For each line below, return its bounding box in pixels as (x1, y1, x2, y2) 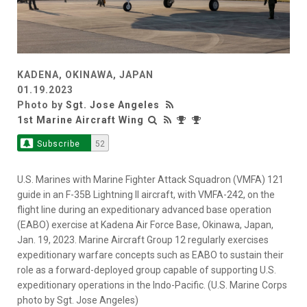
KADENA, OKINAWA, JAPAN (17, 69, 153, 81)
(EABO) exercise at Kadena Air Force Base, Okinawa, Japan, (17, 219, 273, 231)
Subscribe (36, 139, 80, 149)
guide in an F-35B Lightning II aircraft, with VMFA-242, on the (17, 189, 275, 201)
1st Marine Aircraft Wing (17, 114, 144, 126)
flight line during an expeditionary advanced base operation (17, 204, 271, 216)
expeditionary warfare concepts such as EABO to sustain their (17, 249, 284, 261)
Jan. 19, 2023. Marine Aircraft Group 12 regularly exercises (17, 234, 269, 246)
